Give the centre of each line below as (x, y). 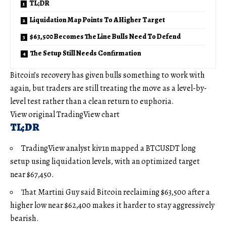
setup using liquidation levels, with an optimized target (105, 162)
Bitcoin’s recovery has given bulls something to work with (107, 75)
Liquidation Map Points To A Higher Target (97, 20)
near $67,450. (32, 175)
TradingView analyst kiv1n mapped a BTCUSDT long (108, 149)
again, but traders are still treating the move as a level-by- (108, 89)
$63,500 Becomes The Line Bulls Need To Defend (105, 37)
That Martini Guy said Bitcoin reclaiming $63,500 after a (116, 192)
